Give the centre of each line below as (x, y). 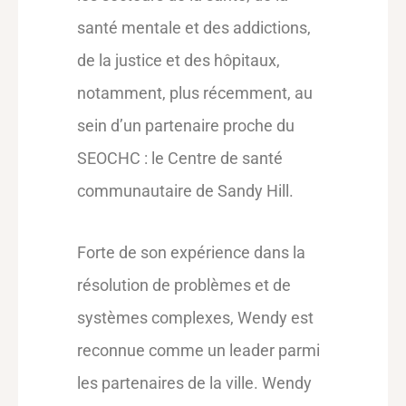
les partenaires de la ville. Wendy (194, 383)
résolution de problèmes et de (184, 285)
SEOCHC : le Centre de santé (180, 158)
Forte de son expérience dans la (191, 252)
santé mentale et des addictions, (194, 28)
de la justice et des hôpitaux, (179, 60)
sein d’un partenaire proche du (186, 126)
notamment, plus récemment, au (195, 93)
